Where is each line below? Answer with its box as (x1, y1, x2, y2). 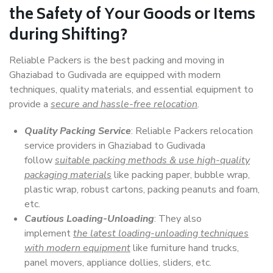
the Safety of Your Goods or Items (9, 2, 255, 29)
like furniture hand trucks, (130, 241, 239, 255)
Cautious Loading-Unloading (24, 212, 154, 225)
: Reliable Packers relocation (131, 124, 253, 138)
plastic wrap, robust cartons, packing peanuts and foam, (24, 183, 260, 196)
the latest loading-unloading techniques (73, 227, 249, 240)
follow (24, 154, 55, 167)
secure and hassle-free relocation (51, 97, 197, 111)
